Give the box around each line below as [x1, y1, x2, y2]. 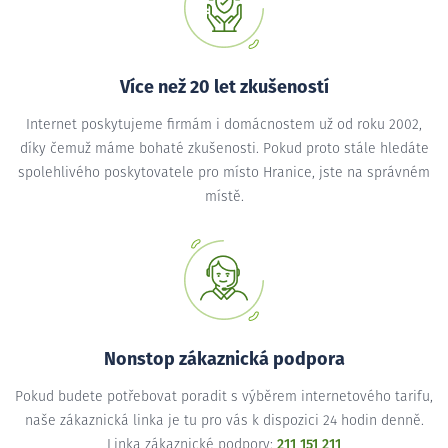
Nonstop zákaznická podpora [103, 350, 345, 369]
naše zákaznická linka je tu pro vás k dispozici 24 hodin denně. [24, 413, 424, 428]
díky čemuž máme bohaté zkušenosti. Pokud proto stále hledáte [19, 141, 429, 156]
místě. [204, 189, 244, 204]
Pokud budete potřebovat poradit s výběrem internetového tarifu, [15, 389, 433, 404]
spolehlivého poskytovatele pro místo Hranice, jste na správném [18, 165, 430, 180]
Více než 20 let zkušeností [119, 78, 329, 97]
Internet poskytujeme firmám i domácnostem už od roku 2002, [26, 117, 422, 132]
